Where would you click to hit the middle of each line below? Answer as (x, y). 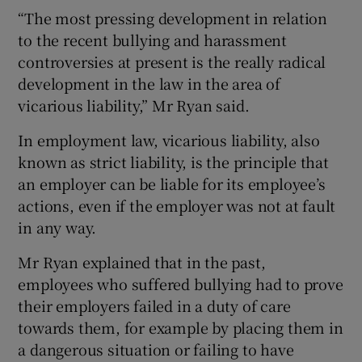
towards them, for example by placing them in (181, 327)
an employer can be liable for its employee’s (172, 183)
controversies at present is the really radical (172, 61)
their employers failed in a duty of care (154, 305)
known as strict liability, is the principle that (173, 161)
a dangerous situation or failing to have (156, 349)
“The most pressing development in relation (173, 17)
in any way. (57, 227)
